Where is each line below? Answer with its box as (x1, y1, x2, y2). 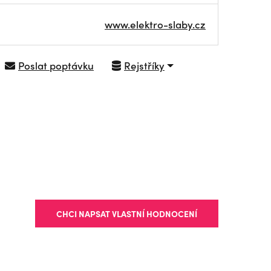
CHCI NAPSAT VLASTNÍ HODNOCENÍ (56, 207, 197, 220)
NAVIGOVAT (140, 68, 191, 82)
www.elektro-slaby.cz (105, 17, 206, 31)
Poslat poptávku (18, 58, 94, 73)
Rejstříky (124, 58, 165, 73)
